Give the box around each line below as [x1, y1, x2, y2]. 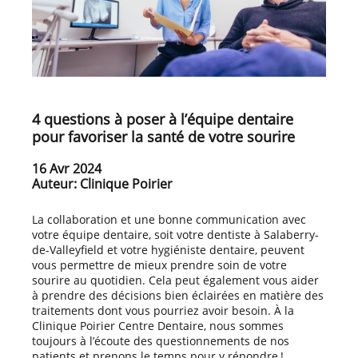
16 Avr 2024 [32, 159, 101, 177]
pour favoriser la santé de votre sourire [32, 126, 295, 146]
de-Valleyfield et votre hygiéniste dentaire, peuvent [32, 241, 304, 257]
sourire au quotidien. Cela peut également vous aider [32, 272, 319, 288]
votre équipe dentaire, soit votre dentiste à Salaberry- [32, 226, 319, 242]
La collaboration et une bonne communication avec [32, 211, 306, 227]
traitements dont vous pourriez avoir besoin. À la [32, 302, 294, 318]
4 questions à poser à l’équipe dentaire [32, 109, 293, 129]
